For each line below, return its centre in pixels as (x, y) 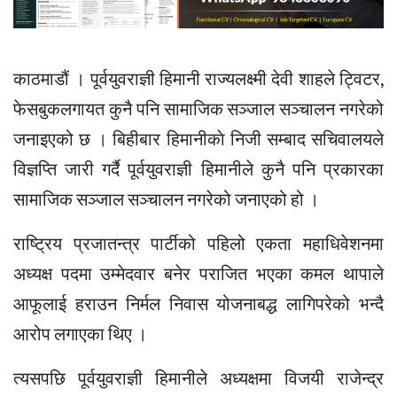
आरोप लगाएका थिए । (80, 335)
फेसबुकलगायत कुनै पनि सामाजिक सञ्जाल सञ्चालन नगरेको (198, 109)
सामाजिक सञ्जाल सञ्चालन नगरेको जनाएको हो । (166, 200)
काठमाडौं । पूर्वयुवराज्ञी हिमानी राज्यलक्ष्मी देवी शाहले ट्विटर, (198, 79)
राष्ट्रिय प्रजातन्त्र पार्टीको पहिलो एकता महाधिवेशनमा (198, 244)
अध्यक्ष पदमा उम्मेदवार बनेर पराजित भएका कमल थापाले (198, 274)
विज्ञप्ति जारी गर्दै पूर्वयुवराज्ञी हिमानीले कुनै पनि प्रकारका (198, 170)
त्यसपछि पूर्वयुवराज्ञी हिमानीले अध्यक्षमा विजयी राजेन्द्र (198, 379)
